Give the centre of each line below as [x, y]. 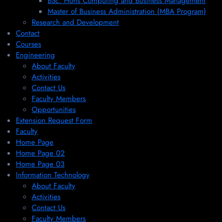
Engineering [35, 55]
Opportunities [54, 110]
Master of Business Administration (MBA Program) [127, 12]
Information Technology [53, 175]
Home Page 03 [40, 164]
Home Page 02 [40, 153]
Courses [28, 44]
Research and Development [75, 23]
